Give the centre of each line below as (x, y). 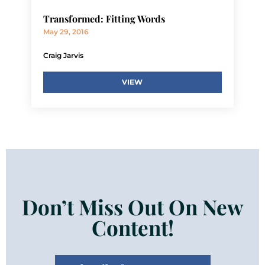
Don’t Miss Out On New (132, 206)
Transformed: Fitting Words (104, 19)
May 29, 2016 (66, 32)
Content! (132, 227)
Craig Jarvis (63, 56)
